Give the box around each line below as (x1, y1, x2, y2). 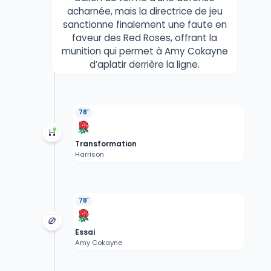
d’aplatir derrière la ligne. (90, 58, 200, 71)
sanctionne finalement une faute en (62, 18, 227, 31)
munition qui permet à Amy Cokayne (61, 45, 228, 58)
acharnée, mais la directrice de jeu (67, 5, 223, 18)
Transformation (74, 139, 137, 149)
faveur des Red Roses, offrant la (72, 31, 217, 45)
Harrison (74, 149, 104, 160)
